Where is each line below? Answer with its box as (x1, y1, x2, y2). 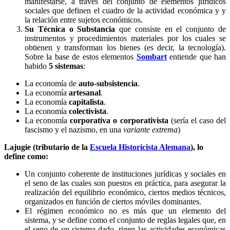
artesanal (69, 88, 101, 97)
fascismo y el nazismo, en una (25, 125, 123, 134)
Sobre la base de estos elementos (25, 52, 137, 61)
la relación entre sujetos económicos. (25, 15, 143, 24)
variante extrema (123, 125, 178, 134)
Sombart (136, 52, 167, 61)
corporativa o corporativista (70, 116, 168, 125)
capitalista (69, 97, 104, 106)
